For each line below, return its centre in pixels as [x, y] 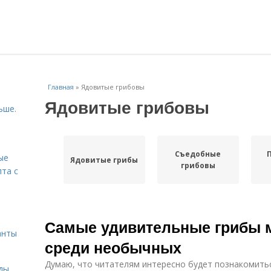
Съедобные [198, 154]
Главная [61, 87]
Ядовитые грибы [104, 160]
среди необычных [113, 247]
